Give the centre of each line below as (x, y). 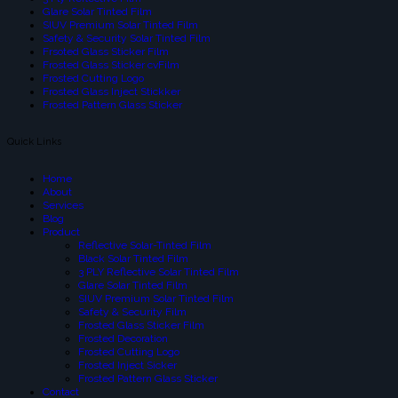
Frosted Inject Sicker (127, 365)
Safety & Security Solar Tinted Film (127, 38)
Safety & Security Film (132, 311)
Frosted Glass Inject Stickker (111, 91)
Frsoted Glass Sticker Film (106, 51)
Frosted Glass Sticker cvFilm (111, 64)
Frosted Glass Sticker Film (141, 325)
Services (63, 205)
